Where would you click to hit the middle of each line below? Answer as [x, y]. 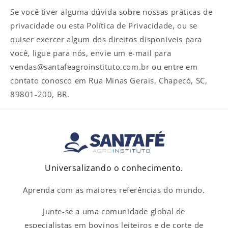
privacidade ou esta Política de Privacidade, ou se [104, 26]
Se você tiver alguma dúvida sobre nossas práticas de [111, 12]
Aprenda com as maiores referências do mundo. [114, 190]
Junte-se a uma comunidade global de [114, 211]
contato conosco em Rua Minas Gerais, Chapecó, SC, [109, 81]
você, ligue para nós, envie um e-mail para [91, 53]
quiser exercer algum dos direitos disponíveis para [106, 39]
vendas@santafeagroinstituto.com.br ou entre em [104, 67]
